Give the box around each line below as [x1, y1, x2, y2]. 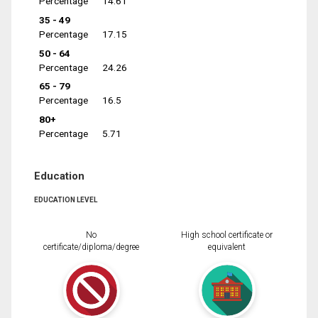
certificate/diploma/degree [43, 241, 139, 252]
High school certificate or [181, 229, 273, 240]
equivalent [208, 241, 246, 252]
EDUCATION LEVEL [34, 195, 97, 204]
